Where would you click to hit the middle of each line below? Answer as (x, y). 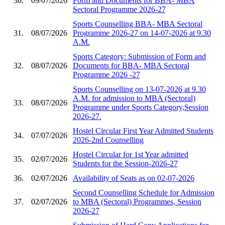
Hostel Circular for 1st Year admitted (130, 154)
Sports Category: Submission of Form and (139, 56)
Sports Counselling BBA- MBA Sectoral (137, 24)
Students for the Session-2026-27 (125, 163)
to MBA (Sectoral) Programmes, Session (137, 201)
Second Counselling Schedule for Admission (143, 192)
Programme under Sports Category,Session (140, 107)
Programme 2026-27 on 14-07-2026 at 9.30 (142, 33)
